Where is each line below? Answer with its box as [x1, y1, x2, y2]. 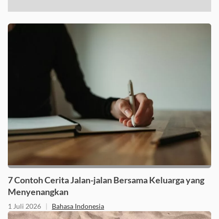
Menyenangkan [8, 186, 68, 197]
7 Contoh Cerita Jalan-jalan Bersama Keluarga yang [8, 174, 204, 185]
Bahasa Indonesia [52, 201, 104, 210]
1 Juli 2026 [8, 201, 41, 210]
